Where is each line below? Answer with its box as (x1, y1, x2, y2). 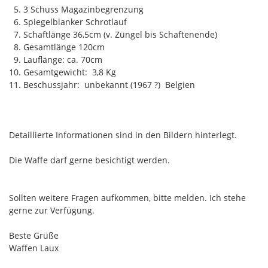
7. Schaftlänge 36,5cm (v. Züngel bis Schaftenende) (9, 28, 217, 40)
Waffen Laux (9, 242, 59, 254)
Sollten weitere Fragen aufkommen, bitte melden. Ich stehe (9, 191, 246, 203)
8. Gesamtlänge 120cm (9, 41, 105, 53)
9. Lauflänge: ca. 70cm (9, 53, 102, 65)
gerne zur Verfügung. (9, 204, 95, 216)
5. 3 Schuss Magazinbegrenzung (9, 3, 144, 15)
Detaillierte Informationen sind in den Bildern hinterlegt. (9, 129, 237, 141)
